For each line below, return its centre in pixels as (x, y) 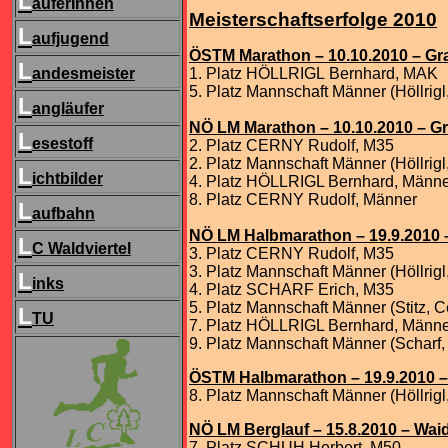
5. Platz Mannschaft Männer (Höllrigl (317, 91)
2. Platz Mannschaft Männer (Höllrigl (317, 163)
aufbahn (63, 213)
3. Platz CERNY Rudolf (272, 253)
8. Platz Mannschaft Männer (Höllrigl (317, 395)
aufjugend (70, 38)
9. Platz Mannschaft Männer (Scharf (315, 343)
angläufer (68, 108)
